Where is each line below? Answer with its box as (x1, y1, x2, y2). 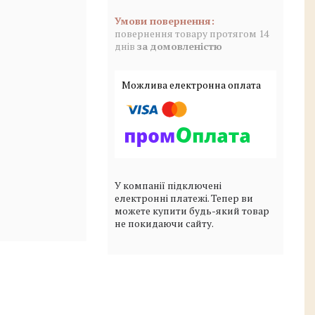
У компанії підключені (115, 178, 221, 192)
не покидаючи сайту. (115, 216, 214, 230)
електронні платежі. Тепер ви (115, 191, 253, 205)
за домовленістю (137, 39, 222, 53)
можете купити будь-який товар (115, 203, 269, 217)
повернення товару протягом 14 (115, 27, 269, 40)
